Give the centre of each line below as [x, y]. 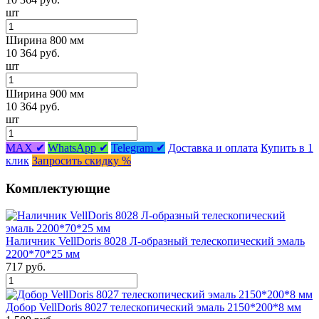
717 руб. [26, 267]
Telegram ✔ [138, 147]
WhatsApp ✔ [78, 147]
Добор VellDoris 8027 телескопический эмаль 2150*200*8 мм [153, 308]
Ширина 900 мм [45, 93]
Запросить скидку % [82, 160]
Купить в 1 [287, 147]
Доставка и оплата [213, 147]
